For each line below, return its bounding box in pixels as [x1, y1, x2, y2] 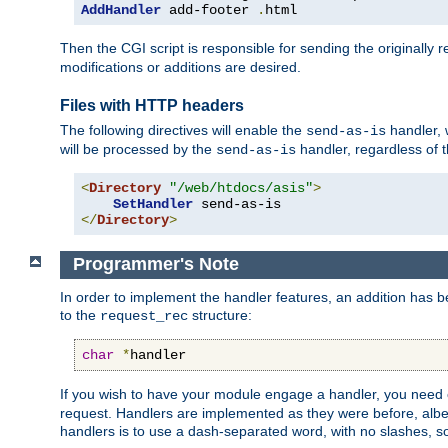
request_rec [100, 307, 188, 324]
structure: [188, 306, 252, 323]
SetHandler [113, 196, 193, 213]
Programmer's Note [72, 254, 239, 275]
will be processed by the [60, 141, 216, 158]
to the [60, 306, 100, 323]
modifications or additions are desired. [60, 59, 301, 76]
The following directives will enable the [60, 122, 306, 139]
